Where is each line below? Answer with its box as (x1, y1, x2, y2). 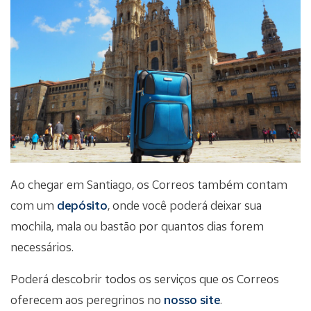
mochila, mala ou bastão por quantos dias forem (10, 218, 264, 233)
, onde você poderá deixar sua (108, 197, 262, 212)
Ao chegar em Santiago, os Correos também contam (10, 176, 287, 192)
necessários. (10, 239, 74, 254)
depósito (57, 197, 108, 212)
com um (10, 197, 57, 212)
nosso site (164, 292, 220, 307)
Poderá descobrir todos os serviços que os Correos (10, 271, 279, 286)
